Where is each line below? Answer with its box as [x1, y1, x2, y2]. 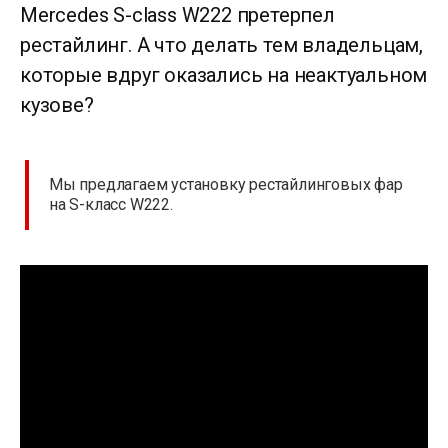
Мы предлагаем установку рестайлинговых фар [49, 175, 403, 195]
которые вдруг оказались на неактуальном [20, 63, 428, 88]
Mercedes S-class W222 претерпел [20, 3, 335, 28]
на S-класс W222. [49, 195, 173, 215]
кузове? [20, 93, 94, 118]
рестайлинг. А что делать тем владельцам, [20, 33, 423, 58]
